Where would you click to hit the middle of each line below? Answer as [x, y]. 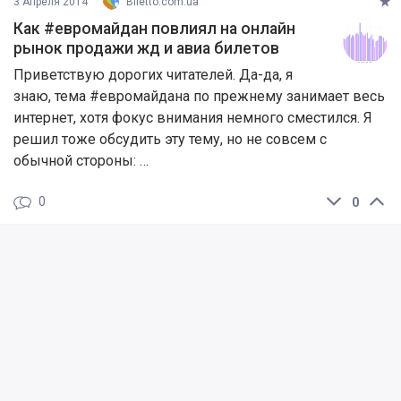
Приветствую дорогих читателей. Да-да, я [153, 75]
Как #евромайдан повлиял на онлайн [154, 29]
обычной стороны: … [81, 161]
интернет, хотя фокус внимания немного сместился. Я [193, 118]
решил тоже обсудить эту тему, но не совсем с [170, 140]
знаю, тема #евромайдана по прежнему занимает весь [199, 97]
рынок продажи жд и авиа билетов [146, 49]
